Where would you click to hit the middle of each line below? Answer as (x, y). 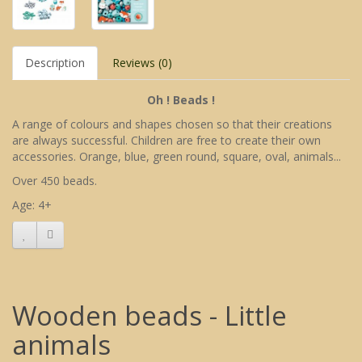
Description (55, 63)
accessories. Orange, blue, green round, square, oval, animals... (177, 157)
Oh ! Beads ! (181, 100)
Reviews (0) (142, 63)
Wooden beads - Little (149, 316)
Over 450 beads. (55, 181)
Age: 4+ (32, 205)
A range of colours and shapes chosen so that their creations (172, 124)
